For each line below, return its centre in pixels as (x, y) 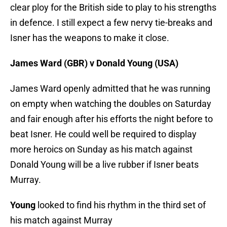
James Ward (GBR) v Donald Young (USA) (94, 63)
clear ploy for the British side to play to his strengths (113, 8)
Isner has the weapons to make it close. (90, 38)
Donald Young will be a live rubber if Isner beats (104, 165)
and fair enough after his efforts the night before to (111, 119)
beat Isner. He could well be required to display (103, 134)
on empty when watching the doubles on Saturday (111, 104)
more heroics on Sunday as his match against (101, 149)
